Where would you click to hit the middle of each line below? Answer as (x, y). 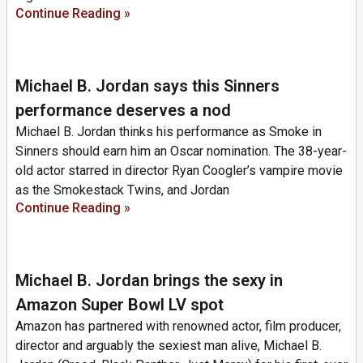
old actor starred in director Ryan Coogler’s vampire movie (179, 170)
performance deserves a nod (123, 110)
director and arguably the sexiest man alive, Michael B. (169, 345)
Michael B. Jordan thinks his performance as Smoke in (169, 131)
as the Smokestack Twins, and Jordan (122, 190)
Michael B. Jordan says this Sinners (147, 85)
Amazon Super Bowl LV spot (120, 304)
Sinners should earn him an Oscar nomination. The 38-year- (181, 151)
